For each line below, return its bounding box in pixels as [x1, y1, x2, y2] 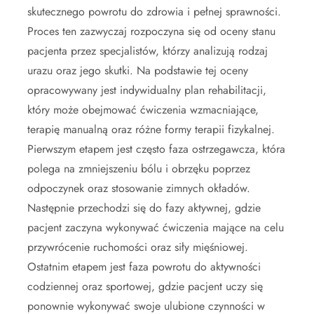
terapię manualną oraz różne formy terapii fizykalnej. [27, 121, 275, 137]
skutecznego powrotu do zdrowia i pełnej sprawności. [27, 3, 281, 20]
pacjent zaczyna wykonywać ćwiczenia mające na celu [27, 219, 284, 235]
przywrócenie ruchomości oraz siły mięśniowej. [27, 238, 248, 255]
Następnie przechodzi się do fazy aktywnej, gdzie [27, 199, 261, 216]
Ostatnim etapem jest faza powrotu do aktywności [27, 258, 261, 275]
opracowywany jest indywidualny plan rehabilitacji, [27, 81, 266, 98]
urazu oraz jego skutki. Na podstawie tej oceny [27, 62, 248, 78]
